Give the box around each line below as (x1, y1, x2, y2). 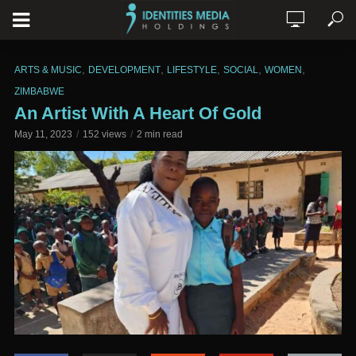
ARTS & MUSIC (14, 64, 82, 75)
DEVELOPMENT (88, 64, 161, 75)
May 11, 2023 (14, 129, 72, 140)
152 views (83, 129, 126, 140)
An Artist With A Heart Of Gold (14, 103, 261, 123)
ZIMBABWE (14, 86, 64, 97)
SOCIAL (223, 64, 258, 75)
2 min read (137, 129, 183, 140)
